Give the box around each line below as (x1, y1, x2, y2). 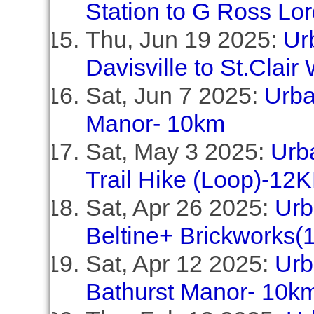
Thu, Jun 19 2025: (85, 26, 283, 53)
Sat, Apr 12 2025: (85, 250, 275, 277)
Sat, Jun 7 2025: (85, 82, 264, 109)
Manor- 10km (85, 110, 225, 137)
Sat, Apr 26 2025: (85, 194, 275, 221)
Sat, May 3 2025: (85, 138, 271, 165)
